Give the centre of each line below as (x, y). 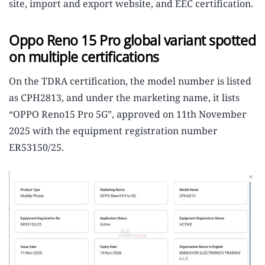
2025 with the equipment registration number (113, 131)
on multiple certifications (84, 57)
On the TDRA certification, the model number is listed (130, 81)
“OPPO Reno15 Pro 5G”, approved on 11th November (128, 114)
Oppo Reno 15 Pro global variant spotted (132, 41)
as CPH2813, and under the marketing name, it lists (124, 98)
